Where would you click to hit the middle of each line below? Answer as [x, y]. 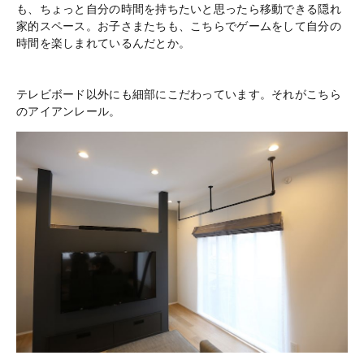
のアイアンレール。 [69, 111]
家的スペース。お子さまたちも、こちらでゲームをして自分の [179, 26]
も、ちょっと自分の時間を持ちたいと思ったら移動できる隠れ [179, 9]
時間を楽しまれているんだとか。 [104, 43]
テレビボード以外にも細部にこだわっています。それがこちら [179, 94]
